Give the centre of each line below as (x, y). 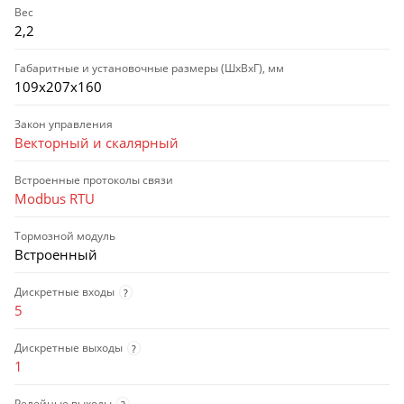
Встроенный (56, 255)
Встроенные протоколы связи (94, 180)
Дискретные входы (64, 292)
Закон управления (64, 124)
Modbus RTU (55, 199)
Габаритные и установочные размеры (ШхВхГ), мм (149, 69)
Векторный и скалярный (96, 143)
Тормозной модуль (65, 236)
